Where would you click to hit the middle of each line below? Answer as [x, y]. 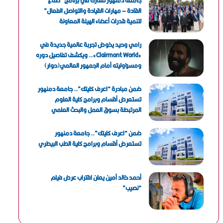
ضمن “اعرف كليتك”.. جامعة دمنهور [98, 133]
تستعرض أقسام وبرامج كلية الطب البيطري [90, 144]
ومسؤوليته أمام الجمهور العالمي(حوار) [93, 65]
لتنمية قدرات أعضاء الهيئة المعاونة [101, 21]
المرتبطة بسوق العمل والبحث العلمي [97, 110]
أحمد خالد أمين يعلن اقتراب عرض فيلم [96, 177]
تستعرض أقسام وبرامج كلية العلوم [98, 99]
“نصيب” [132, 188]
